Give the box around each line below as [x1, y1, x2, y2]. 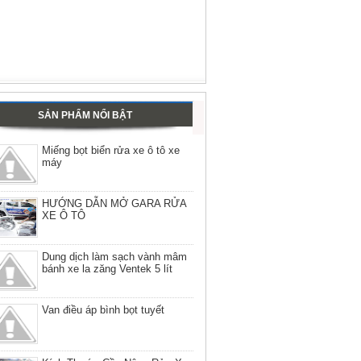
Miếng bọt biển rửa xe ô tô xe [42, 144, 180, 157]
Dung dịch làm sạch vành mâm [42, 251, 187, 263]
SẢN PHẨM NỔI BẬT [37, 110, 132, 122]
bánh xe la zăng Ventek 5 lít [42, 263, 172, 276]
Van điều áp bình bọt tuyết [42, 304, 164, 317]
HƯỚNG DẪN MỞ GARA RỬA [42, 197, 186, 210]
